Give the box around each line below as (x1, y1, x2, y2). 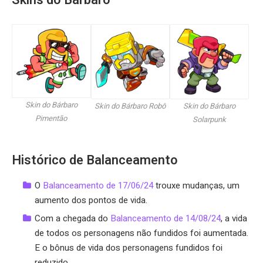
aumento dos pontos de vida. (35, 193, 147, 207)
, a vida (221, 211, 247, 225)
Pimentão (35, 113, 68, 124)
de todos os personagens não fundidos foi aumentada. (35, 226, 248, 240)
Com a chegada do (35, 211, 110, 225)
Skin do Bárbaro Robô (95, 100, 166, 112)
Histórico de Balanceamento (12, 150, 178, 170)
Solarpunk (193, 113, 227, 125)
